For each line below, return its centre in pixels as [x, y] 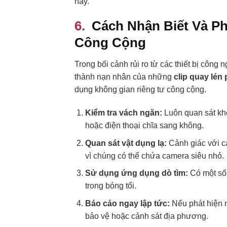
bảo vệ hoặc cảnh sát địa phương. [146, 216]
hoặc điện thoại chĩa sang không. [144, 126]
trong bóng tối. [110, 186]
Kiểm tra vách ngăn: [123, 113]
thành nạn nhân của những [124, 77]
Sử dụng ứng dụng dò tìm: [136, 173]
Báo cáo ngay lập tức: [127, 203]
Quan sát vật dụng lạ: [126, 143]
